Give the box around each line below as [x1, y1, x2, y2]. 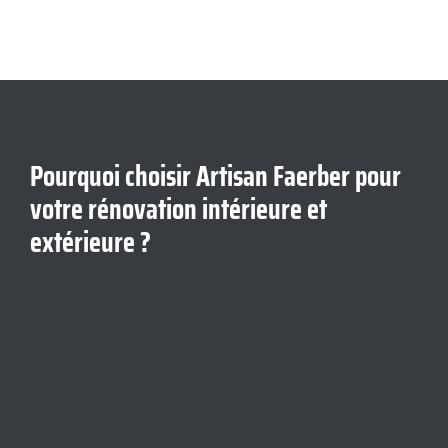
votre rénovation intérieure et [30, 187, 327, 232]
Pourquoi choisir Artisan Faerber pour [30, 154, 401, 199]
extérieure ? [30, 220, 151, 265]
